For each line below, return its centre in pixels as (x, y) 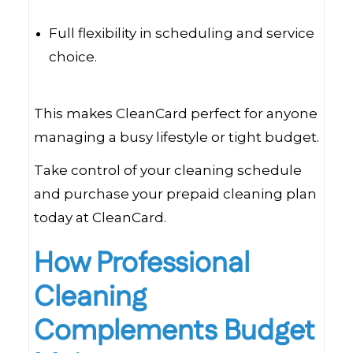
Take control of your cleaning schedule (168, 170)
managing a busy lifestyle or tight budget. (176, 137)
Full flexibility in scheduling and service (182, 33)
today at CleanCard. (100, 217)
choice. (73, 57)
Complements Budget (175, 331)
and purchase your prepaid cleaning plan (175, 194)
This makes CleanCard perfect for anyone (176, 113)
